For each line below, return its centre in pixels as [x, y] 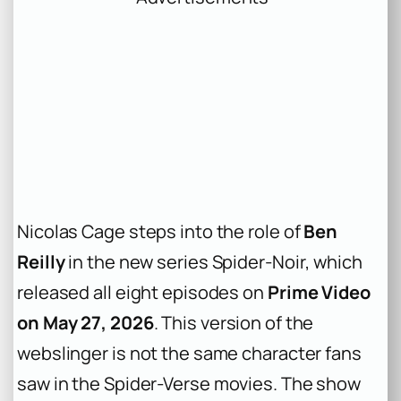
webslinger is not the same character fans [189, 353]
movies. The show [286, 383]
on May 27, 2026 [85, 322]
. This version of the [234, 322]
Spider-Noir [259, 261]
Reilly [41, 261]
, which [334, 261]
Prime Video [319, 292]
